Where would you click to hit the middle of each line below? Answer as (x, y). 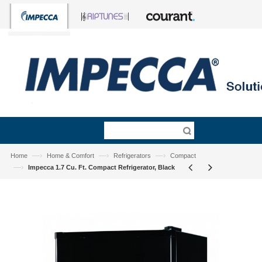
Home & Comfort (70, 156)
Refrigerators (132, 156)
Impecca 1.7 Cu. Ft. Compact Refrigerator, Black (101, 167)
